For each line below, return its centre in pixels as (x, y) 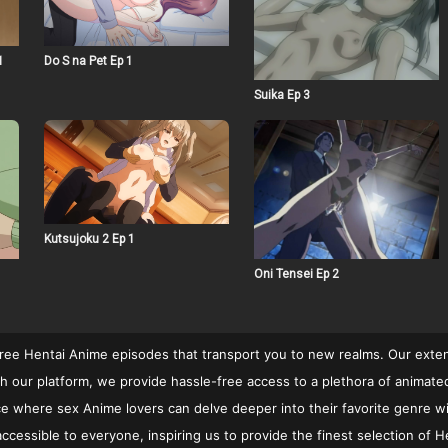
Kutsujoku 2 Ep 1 (89, 239)
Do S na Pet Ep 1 (88, 60)
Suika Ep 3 (281, 95)
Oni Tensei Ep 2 (296, 273)
